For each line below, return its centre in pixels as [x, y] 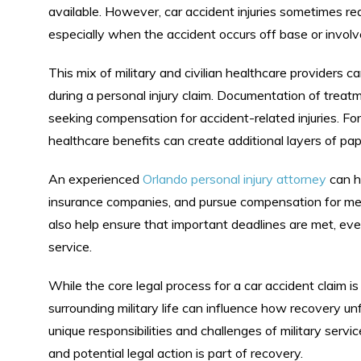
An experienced [95, 179]
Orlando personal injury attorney [234, 179]
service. [70, 247]
